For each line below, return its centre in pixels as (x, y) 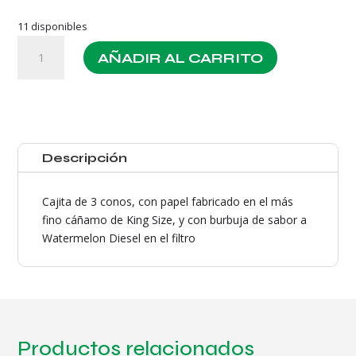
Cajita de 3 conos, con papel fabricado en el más (168, 202)
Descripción (85, 158)
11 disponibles (53, 27)
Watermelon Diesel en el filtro (119, 238)
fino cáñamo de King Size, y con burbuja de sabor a (175, 220)
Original (37, 81)
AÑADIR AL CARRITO (181, 58)
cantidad (39, 172)
